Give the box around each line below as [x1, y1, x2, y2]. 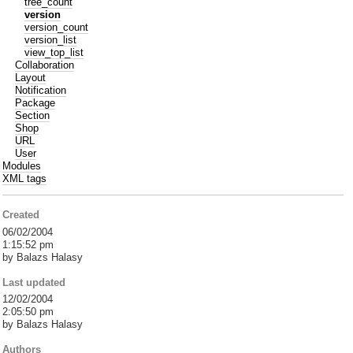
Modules [2, 159, 42, 172]
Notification [15, 84, 67, 96]
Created [2, 209, 40, 221]
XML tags [2, 172, 47, 184]
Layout [15, 71, 46, 84]
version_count [24, 20, 89, 33]
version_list [24, 33, 77, 46]
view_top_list [24, 46, 84, 58]
